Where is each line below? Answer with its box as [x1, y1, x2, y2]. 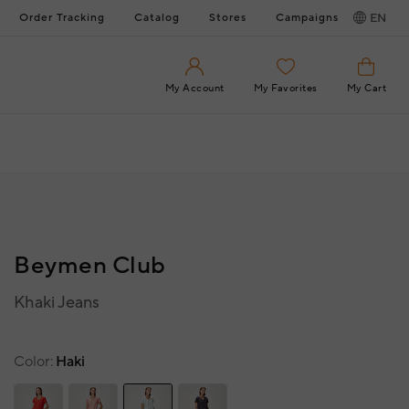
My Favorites [253, 81, 318, 95]
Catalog [134, 11, 180, 25]
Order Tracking [19, 11, 105, 25]
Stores [209, 11, 246, 25]
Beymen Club [14, 250, 166, 281]
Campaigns [276, 11, 339, 25]
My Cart [346, 81, 386, 95]
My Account [164, 81, 225, 95]
